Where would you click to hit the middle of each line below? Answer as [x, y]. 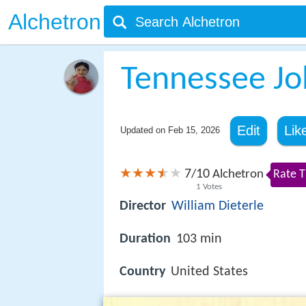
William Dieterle [218, 207]
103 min [199, 239]
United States [209, 272]
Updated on [144, 130]
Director [143, 207]
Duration [145, 239]
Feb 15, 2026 [194, 130]
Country [142, 272]
